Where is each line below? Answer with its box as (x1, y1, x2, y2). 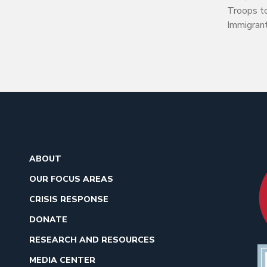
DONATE (29, 213, 67, 225)
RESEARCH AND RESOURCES (29, 234, 155, 246)
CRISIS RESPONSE (29, 193, 108, 205)
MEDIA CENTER (29, 254, 95, 266)
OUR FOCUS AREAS (29, 173, 113, 185)
